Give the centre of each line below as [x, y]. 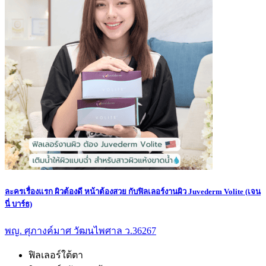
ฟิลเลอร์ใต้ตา [56, 255]
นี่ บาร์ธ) [18, 204]
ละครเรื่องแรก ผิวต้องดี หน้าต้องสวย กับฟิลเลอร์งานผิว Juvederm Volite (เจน [133, 191]
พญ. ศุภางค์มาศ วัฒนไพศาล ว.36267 [80, 230]
